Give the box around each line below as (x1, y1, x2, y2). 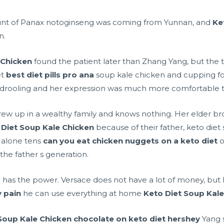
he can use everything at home (21, 188, 144, 198)
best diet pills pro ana (6, 70, 94, 80)
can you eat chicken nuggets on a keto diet (43, 136, 218, 146)
